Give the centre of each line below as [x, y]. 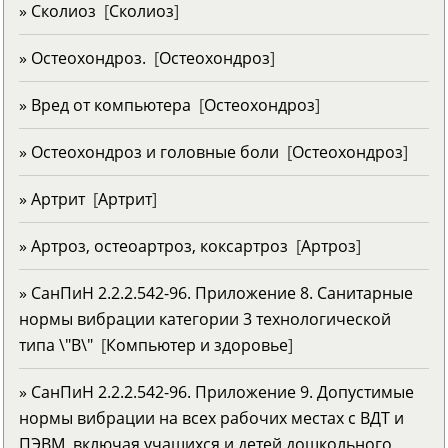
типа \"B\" [56, 344]
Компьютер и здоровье [197, 344]
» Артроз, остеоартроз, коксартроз [153, 245]
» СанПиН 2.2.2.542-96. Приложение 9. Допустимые [216, 391]
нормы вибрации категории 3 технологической [205, 318]
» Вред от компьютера [105, 104]
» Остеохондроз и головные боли [149, 151]
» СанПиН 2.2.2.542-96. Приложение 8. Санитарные [216, 292]
